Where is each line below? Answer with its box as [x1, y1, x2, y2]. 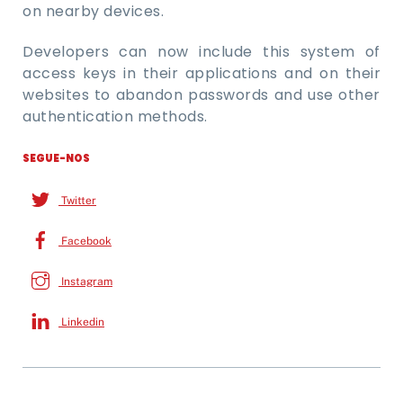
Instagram [58, 274, 112, 288]
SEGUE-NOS [22, 150, 90, 166]
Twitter [58, 193, 96, 207]
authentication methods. [22, 106, 208, 128]
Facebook [58, 234, 112, 247]
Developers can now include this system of [22, 41, 381, 63]
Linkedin [58, 315, 104, 328]
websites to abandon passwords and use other [22, 85, 381, 106]
